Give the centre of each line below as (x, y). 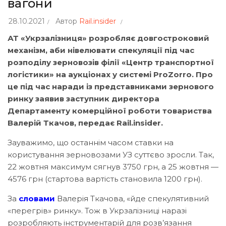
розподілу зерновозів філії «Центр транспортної (111, 62)
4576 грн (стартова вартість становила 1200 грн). (105, 179)
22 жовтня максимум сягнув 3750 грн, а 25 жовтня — (113, 166)
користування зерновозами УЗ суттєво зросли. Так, (111, 154)
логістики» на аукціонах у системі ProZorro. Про (110, 74)
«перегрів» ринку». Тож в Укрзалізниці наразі (97, 210)
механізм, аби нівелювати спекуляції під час (101, 50)
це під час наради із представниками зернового (111, 86)
